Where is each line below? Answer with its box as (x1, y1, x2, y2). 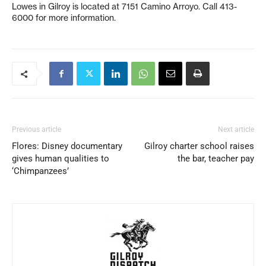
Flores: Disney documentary (12, 141, 122, 151)
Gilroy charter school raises (144, 141, 254, 151)
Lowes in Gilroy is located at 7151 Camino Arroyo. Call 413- (12, 1, 237, 12)
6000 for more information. (12, 12, 116, 23)
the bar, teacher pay (178, 153, 254, 164)
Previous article (12, 125, 61, 134)
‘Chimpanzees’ (12, 166, 69, 176)
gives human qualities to (12, 153, 109, 164)
